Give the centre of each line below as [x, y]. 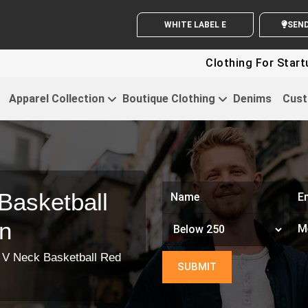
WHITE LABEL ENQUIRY [195, 25]
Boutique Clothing [168, 98]
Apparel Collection [56, 98]
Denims [252, 98]
